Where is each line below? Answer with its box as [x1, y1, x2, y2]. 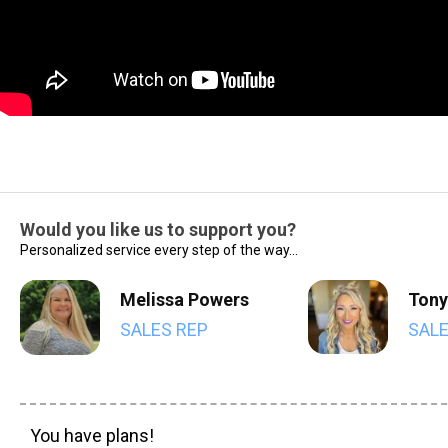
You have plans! [30, 424, 154, 446]
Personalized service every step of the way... [20, 242, 298, 258]
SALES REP [120, 319, 208, 340]
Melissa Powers [120, 289, 249, 310]
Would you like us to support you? [20, 219, 296, 240]
